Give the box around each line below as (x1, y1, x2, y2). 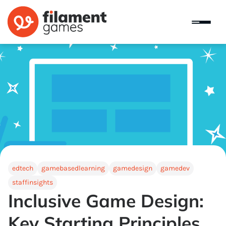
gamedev (160, 164, 190, 173)
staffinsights (12, 178, 53, 187)
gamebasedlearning (41, 164, 105, 173)
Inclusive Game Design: (8, 190, 204, 212)
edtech (12, 164, 33, 173)
